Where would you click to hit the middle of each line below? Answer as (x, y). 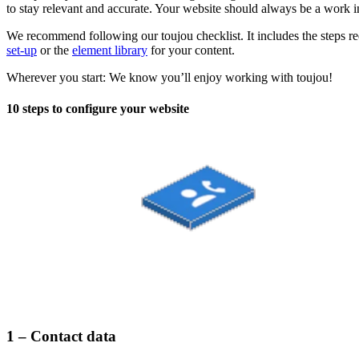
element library (110, 50)
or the (54, 50)
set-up (22, 50)
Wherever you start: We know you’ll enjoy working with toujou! (169, 78)
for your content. (191, 50)
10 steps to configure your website (98, 109)
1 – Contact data (61, 337)
